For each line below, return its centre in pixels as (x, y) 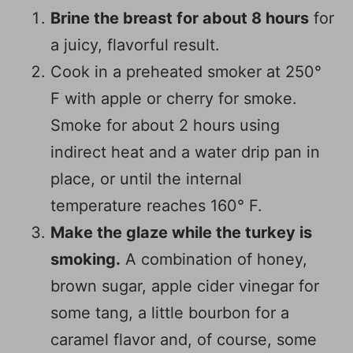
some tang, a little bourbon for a (170, 313)
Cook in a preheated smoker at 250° (186, 72)
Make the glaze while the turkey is (181, 233)
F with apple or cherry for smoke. (174, 99)
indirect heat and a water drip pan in (185, 152)
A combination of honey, (214, 260)
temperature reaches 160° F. (156, 206)
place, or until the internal (146, 179)
